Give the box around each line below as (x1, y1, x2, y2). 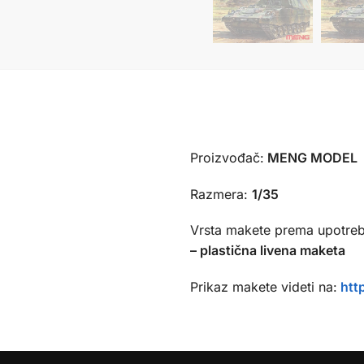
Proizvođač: (189, 149, 264, 167)
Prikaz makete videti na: (189, 278, 337, 295)
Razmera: (189, 185, 252, 202)
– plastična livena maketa (189, 242, 345, 259)
